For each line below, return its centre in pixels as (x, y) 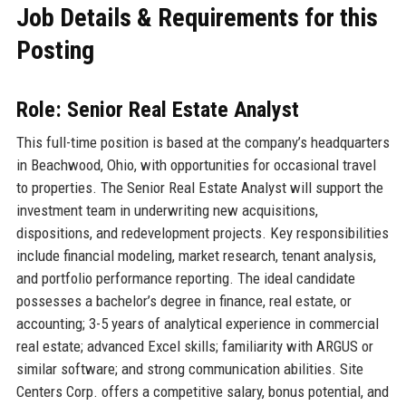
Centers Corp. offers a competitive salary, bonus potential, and (202, 391)
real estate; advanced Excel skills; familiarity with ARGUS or (194, 346)
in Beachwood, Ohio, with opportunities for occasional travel (196, 164)
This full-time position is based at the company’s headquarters (203, 142)
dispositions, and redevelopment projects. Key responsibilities (202, 232)
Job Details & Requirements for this (197, 17)
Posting (55, 50)
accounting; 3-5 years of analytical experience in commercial (197, 323)
